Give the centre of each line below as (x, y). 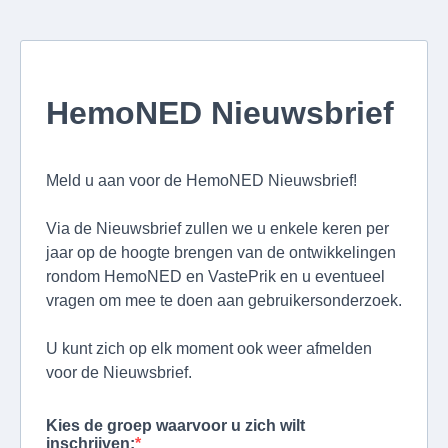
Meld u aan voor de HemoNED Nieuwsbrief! (203, 180)
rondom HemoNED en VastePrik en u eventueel (215, 276)
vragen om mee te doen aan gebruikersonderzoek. (224, 300)
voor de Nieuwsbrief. (119, 372)
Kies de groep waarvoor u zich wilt (175, 425)
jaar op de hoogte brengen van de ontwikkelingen (221, 252)
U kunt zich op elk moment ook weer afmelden (209, 348)
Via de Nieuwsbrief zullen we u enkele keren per (217, 228)
